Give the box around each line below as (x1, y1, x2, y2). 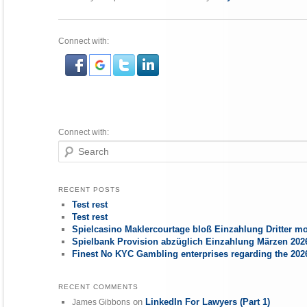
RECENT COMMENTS (58, 283, 139, 291)
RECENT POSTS (58, 185, 121, 193)
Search (58, 142, 86, 152)
